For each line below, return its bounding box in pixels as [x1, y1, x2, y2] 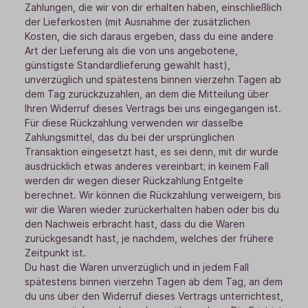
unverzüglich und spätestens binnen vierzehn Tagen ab [25, 74, 281, 85]
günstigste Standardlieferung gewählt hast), [25, 59, 230, 71]
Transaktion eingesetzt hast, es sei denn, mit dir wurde [25, 146, 278, 157]
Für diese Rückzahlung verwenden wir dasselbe [25, 117, 243, 129]
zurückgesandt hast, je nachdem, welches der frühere [25, 232, 274, 244]
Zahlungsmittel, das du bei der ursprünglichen [25, 131, 234, 143]
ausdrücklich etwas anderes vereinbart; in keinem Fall [25, 160, 269, 172]
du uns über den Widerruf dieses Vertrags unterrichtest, [25, 290, 283, 302]
